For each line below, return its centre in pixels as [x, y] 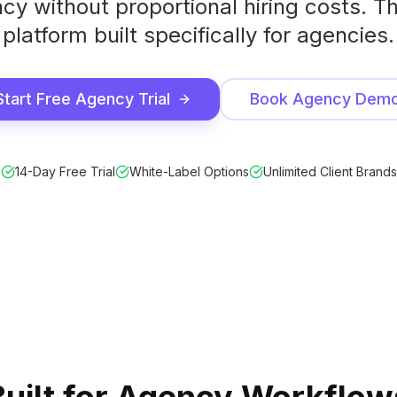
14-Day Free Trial [65, 171]
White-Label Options [189, 171]
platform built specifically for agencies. [198, 35]
